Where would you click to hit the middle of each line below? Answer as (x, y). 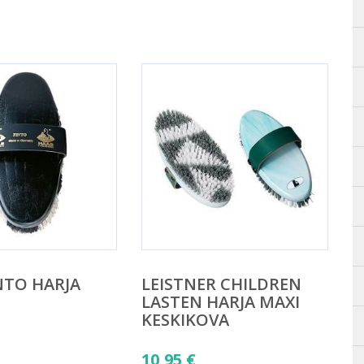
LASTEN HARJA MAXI (220, 301)
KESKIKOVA (185, 319)
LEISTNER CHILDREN (221, 284)
